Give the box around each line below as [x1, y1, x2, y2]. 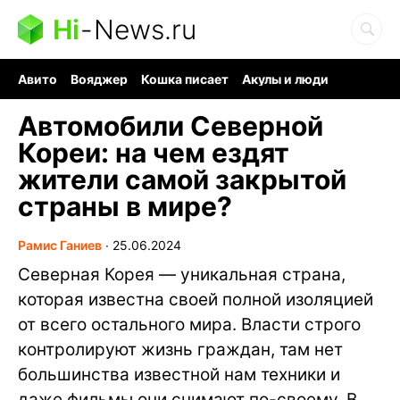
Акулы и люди [242, 71, 329, 87]
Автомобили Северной [18, 110, 323, 142]
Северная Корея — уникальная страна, [18, 264, 346, 285]
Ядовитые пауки [236, 87, 339, 102]
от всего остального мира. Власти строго [18, 314, 361, 335]
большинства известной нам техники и [18, 364, 340, 385]
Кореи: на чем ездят [18, 137, 289, 169]
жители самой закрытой [18, 163, 346, 196]
